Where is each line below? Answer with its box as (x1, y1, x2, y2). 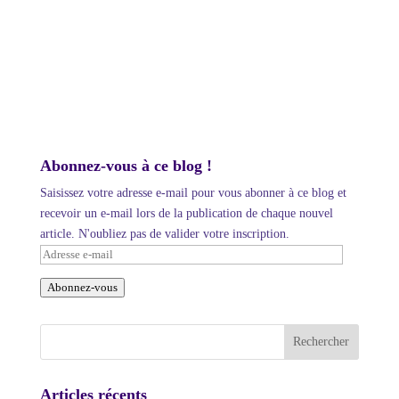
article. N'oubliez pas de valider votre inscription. (39, 227, 289, 240)
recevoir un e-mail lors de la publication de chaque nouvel (39, 207, 333, 220)
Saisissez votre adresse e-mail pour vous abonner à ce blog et (39, 186, 346, 199)
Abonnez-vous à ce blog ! (39, 157, 212, 175)
